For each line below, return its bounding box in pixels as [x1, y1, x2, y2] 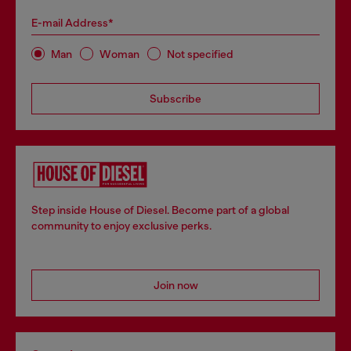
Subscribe [150, 92, 201, 105]
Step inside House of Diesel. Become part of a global [31, 204, 289, 216]
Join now [153, 279, 198, 291]
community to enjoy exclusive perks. [31, 219, 212, 232]
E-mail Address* [31, 16, 114, 29]
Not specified [167, 47, 233, 60]
